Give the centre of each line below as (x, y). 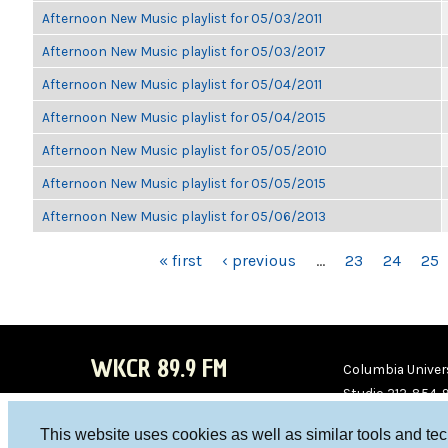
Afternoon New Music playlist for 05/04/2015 (184, 117)
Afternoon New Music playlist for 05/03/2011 (182, 18)
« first (180, 260)
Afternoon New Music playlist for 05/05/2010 (184, 150)
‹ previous (258, 260)
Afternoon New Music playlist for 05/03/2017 (184, 51)
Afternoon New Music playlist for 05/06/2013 (184, 216)
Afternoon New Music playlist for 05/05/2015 (184, 183)
